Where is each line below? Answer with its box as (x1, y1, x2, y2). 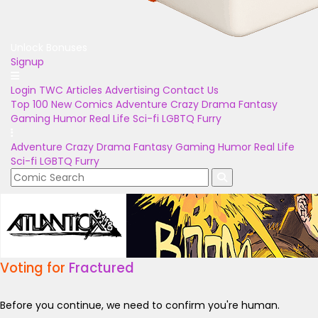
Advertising (105, 83, 160, 97)
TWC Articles (39, 83, 102, 97)
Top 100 (11, 97, 48, 111)
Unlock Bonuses (11, 40, 87, 55)
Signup (11, 55, 44, 69)
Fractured (69, 258, 134, 278)
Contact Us (163, 83, 219, 97)
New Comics (51, 97, 113, 111)
